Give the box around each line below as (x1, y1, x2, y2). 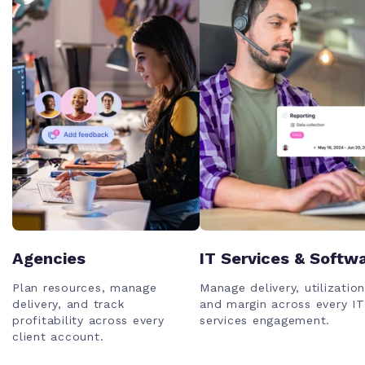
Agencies (12, 248, 86, 269)
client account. (12, 330, 104, 344)
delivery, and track (12, 297, 125, 311)
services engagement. (200, 314, 330, 328)
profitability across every (12, 314, 165, 328)
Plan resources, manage (12, 281, 157, 295)
